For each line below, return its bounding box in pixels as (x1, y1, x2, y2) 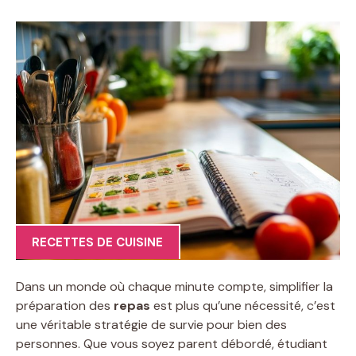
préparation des (16, 296, 114, 314)
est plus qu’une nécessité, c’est (150, 296, 335, 314)
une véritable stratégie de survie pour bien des (16, 315, 287, 333)
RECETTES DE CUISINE (32, 234, 163, 250)
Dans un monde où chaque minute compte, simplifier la (16, 277, 333, 295)
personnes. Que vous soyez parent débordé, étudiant (16, 335, 327, 352)
